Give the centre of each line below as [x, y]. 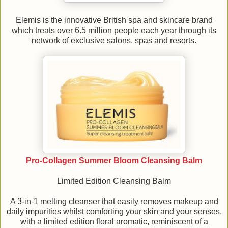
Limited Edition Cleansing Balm [114, 181]
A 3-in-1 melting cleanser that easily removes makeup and [114, 202]
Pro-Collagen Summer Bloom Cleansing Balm [114, 161]
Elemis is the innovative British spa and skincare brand [114, 20]
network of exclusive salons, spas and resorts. [114, 41]
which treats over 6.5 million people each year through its [114, 31]
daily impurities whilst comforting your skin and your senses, [114, 212]
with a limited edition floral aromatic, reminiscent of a [114, 222]
